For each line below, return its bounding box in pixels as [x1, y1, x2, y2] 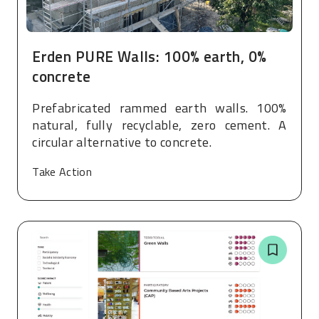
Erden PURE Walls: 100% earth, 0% [32, 45, 267, 68]
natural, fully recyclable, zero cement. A [32, 115, 287, 135]
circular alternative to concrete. [32, 132, 212, 152]
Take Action [32, 162, 93, 180]
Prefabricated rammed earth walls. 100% [32, 98, 287, 117]
